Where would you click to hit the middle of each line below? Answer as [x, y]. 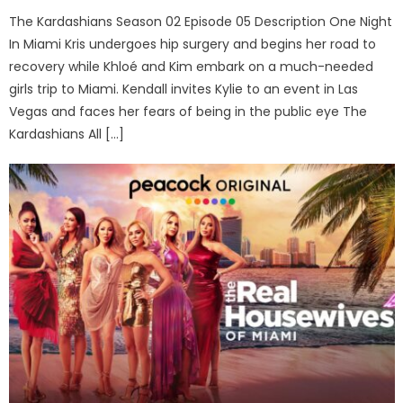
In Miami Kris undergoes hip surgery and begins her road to [193, 44]
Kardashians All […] [67, 134]
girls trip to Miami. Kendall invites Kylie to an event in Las [184, 89]
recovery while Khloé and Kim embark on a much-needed [192, 66]
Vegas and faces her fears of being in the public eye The [188, 111]
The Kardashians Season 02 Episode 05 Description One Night [201, 21]
